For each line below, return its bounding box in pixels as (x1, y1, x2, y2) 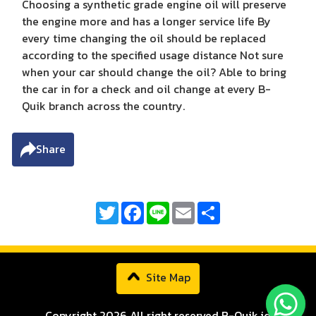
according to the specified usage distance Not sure (22, 46, 284, 63)
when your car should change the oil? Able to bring (22, 63, 286, 80)
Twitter (119, 198, 154, 216)
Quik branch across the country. (22, 97, 188, 114)
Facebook (144, 198, 194, 216)
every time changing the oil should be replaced (22, 29, 266, 47)
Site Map (143, 269, 190, 286)
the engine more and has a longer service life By (22, 12, 271, 30)
